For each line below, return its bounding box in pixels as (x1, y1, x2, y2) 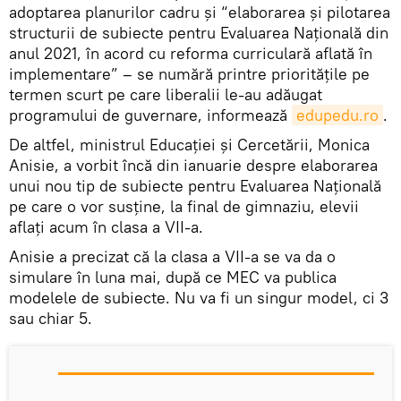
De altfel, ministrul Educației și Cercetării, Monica (9, 133, 370, 155)
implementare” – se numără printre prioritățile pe (9, 63, 370, 84)
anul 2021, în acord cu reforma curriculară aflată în (9, 42, 372, 64)
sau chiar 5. (9, 307, 92, 328)
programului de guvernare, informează (9, 104, 292, 125)
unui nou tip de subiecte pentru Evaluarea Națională (9, 175, 381, 196)
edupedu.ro (296, 104, 379, 125)
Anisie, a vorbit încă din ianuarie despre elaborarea (9, 154, 378, 175)
